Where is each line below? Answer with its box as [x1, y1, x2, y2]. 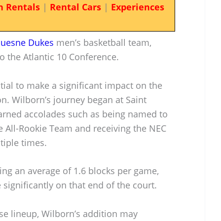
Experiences [110, 1, 164, 13]
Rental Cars [49, 1, 101, 13]
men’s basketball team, [54, 36, 151, 48]
